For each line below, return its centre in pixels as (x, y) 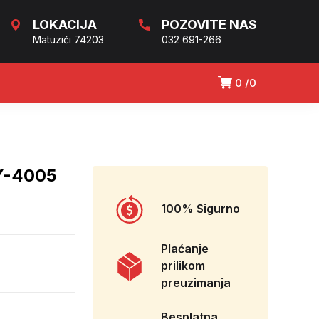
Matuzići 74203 (68, 40)
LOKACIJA (65, 25)
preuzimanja (196, 283)
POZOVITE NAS (209, 25)
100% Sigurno (200, 209)
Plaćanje (185, 249)
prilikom (183, 266)
